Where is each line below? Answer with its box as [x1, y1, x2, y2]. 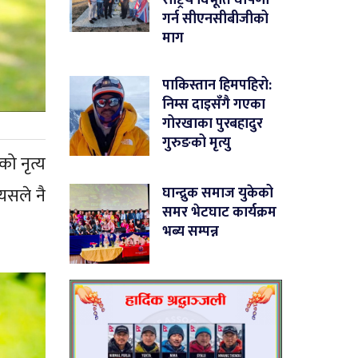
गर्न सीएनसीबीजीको [162, 6, 269, 31]
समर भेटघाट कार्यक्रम [162, 200, 277, 225]
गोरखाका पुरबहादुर [162, 111, 264, 136]
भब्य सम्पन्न [162, 219, 220, 244]
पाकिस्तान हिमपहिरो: [162, 73, 272, 97]
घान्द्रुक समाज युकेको [162, 181, 274, 205]
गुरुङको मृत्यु [162, 130, 232, 155]
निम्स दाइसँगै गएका [162, 92, 266, 117]
